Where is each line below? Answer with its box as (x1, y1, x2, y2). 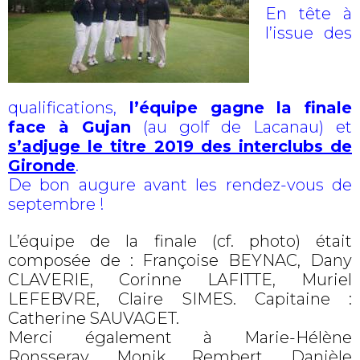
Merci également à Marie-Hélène (8, 328, 352, 347)
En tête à (265, 4, 352, 23)
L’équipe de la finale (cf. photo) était (8, 231, 352, 251)
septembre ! (8, 194, 104, 214)
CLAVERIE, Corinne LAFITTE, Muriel (8, 270, 352, 289)
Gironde (8, 156, 76, 175)
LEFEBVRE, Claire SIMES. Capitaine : (8, 289, 352, 309)
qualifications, (8, 98, 117, 117)
